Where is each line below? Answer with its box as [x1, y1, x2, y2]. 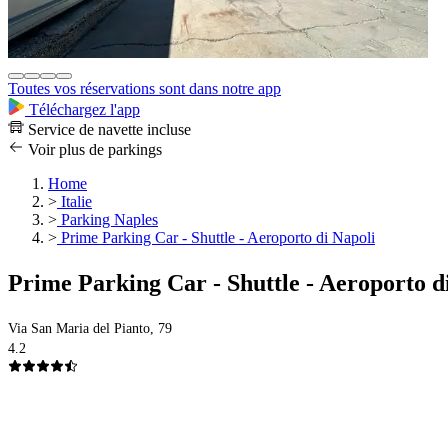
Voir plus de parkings [24, 141, 162, 159]
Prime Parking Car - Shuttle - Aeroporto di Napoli [57, 229, 375, 247]
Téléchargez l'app [25, 101, 140, 119]
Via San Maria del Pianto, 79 [8, 321, 172, 337]
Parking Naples [57, 211, 158, 229]
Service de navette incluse [24, 121, 191, 139]
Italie [57, 193, 92, 211]
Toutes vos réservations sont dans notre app [8, 80, 281, 98]
